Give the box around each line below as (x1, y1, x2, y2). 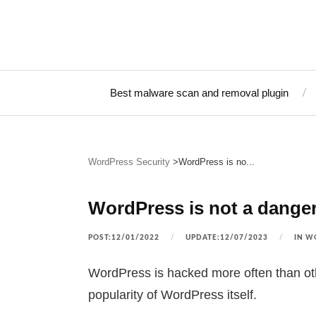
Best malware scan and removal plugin (110, 86, 288, 99)
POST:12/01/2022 (87, 233, 159, 241)
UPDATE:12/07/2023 (185, 233, 268, 241)
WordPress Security (87, 156, 170, 167)
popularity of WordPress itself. (87, 287, 257, 302)
